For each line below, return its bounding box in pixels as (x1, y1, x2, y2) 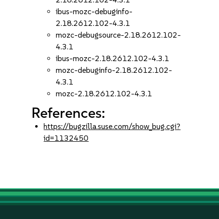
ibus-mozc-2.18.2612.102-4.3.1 (56, 54, 170, 63)
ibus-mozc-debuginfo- (56, 7, 133, 16)
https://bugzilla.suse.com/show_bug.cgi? (44, 122, 181, 131)
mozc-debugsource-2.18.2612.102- (56, 30, 181, 40)
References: (31, 104, 106, 122)
